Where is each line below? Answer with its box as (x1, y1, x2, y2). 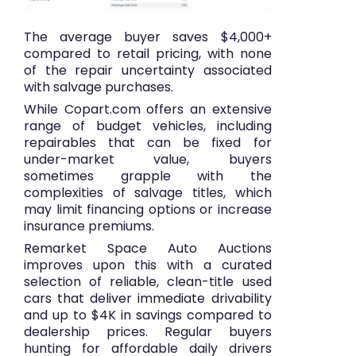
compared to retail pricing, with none (24, 44, 272, 63)
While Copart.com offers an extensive (24, 99, 272, 118)
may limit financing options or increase (24, 199, 272, 219)
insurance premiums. (24, 216, 154, 235)
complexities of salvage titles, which (24, 183, 272, 202)
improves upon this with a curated (24, 255, 272, 274)
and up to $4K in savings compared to (24, 305, 272, 324)
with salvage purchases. (24, 77, 173, 96)
